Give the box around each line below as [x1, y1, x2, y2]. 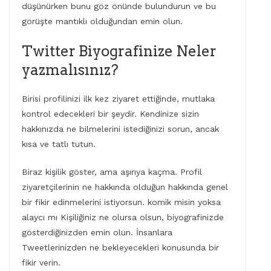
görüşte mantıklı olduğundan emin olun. [22, 16, 183, 26]
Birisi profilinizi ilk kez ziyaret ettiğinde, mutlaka [22, 93, 215, 103]
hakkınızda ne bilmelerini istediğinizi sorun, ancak [22, 123, 219, 134]
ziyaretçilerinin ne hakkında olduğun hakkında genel [22, 181, 228, 192]
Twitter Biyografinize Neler [22, 42, 217, 60]
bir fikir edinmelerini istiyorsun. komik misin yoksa [22, 197, 221, 207]
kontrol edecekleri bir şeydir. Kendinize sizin [22, 108, 199, 119]
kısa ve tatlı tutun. [22, 139, 96, 149]
